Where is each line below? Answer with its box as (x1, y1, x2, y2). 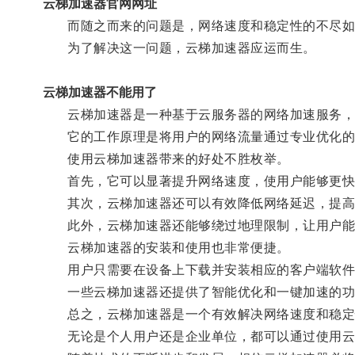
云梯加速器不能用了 (42, 85, 157, 99)
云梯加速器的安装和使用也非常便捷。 (42, 240, 290, 254)
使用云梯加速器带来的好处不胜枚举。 (42, 151, 290, 166)
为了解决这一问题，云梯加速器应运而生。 (42, 40, 316, 55)
